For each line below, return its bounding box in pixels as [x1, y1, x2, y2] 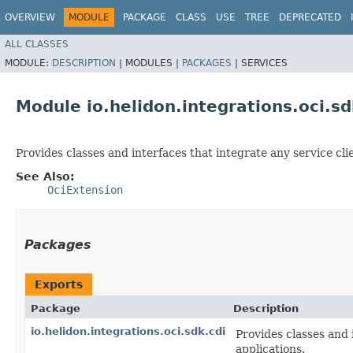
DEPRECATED [279, 12, 341, 23]
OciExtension [47, 183, 123, 196]
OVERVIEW [5, 12, 55, 23]
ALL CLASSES [5, 38, 69, 50]
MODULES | [125, 57, 182, 69]
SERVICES [241, 57, 288, 69]
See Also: [16, 169, 75, 183]
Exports [35, 277, 83, 291]
